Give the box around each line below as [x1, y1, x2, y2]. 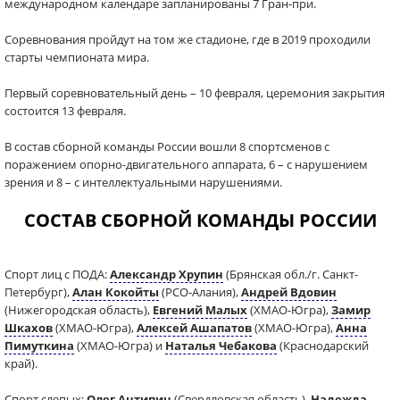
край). [4, 355, 37, 371]
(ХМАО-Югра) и [74, 337, 165, 354]
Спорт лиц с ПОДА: [4, 266, 110, 282]
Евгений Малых [153, 302, 247, 318]
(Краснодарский [277, 337, 369, 354]
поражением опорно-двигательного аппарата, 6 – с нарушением [4, 156, 368, 172]
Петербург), [4, 284, 72, 300]
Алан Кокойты [72, 284, 159, 300]
